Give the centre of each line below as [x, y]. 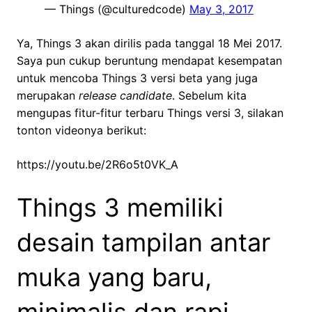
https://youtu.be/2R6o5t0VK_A [97, 165]
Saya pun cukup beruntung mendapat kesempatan [149, 61]
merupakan [48, 96]
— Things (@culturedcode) [117, 9]
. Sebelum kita [209, 96]
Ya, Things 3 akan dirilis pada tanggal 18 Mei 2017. [149, 44]
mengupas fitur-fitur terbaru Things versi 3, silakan [150, 113]
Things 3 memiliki [120, 208]
